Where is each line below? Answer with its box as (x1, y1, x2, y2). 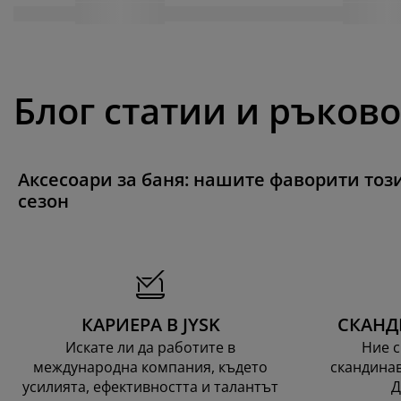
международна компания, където (33, 356, 268, 377)
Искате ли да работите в (65, 337, 235, 357)
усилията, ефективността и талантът (22, 376, 278, 397)
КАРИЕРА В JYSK (81, 311, 220, 337)
